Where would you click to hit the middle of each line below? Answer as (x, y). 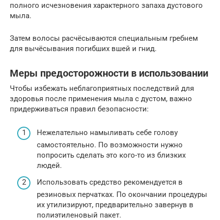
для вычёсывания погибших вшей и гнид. (83, 48)
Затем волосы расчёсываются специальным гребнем (104, 38)
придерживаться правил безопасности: (79, 109)
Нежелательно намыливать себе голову (107, 133)
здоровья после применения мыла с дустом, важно (101, 98)
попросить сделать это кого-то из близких (111, 155)
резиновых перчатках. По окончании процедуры (122, 194)
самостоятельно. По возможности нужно (110, 145)
